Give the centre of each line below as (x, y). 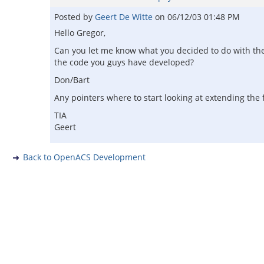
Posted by (75, 17)
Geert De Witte (125, 17)
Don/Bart (72, 80)
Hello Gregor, (80, 33)
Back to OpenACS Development (84, 157)
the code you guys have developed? (124, 62)
